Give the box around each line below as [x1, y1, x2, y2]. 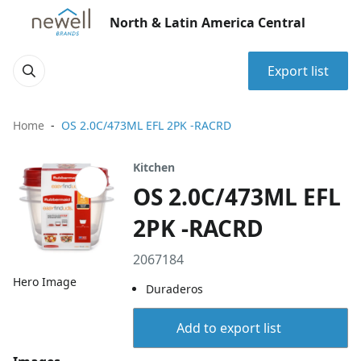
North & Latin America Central [110, 14, 305, 31]
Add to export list [176, 319, 281, 337]
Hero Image [13, 274, 77, 290]
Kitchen [133, 160, 176, 175]
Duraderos [146, 281, 204, 297]
